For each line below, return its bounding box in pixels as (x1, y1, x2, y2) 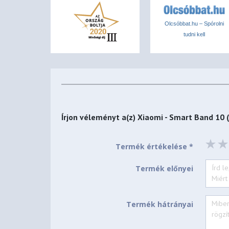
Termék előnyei (135, 164, 193, 174)
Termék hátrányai (126, 199, 193, 209)
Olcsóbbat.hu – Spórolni (165, 20, 224, 27)
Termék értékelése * (115, 142, 193, 152)
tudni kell (184, 31, 205, 38)
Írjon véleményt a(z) (61, 112, 138, 123)
